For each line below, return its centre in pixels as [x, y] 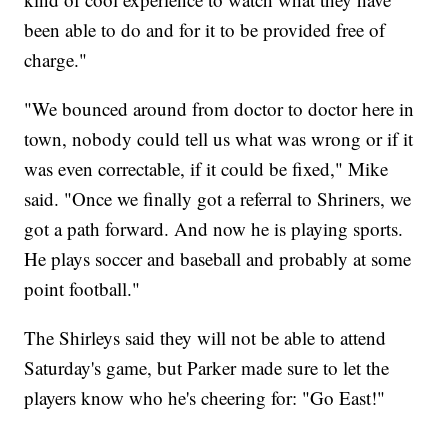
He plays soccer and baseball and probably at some [218, 258]
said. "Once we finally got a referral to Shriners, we [218, 198]
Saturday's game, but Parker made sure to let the [207, 367]
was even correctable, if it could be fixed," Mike [206, 168]
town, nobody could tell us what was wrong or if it [219, 138]
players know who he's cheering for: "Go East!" [205, 397]
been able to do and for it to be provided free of [205, 29]
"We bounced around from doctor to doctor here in [219, 108]
